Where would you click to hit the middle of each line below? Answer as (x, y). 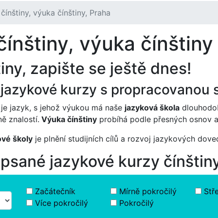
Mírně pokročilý (148, 191)
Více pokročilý (62, 203)
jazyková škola (152, 107)
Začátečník (55, 191)
